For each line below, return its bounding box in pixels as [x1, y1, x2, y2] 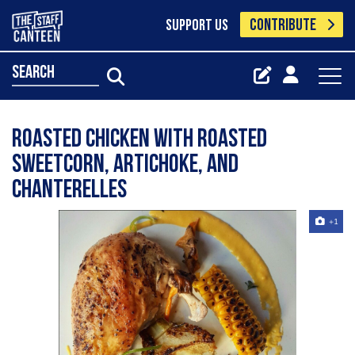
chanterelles [12, 178, 127, 204]
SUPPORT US [165, 18, 228, 34]
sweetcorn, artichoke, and [12, 153, 239, 178]
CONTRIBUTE [250, 17, 317, 34]
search [12, 63, 55, 82]
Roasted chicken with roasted [12, 128, 267, 153]
